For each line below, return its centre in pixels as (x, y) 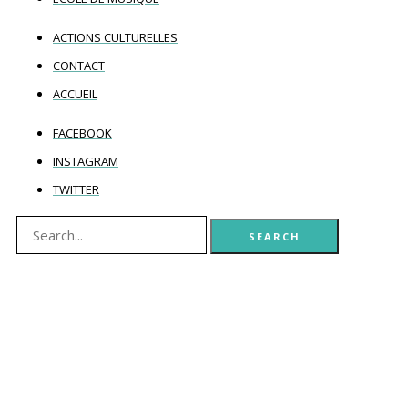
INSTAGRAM (86, 161)
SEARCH (275, 236)
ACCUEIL (75, 93)
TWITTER (76, 189)
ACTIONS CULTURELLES (115, 37)
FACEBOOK (82, 133)
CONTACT (79, 65)
